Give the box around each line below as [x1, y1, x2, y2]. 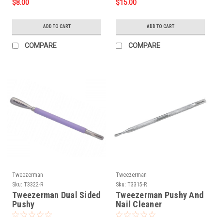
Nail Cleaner [116, 199, 162, 209]
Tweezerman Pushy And [116, 189, 203, 200]
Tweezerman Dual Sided [12, 189, 101, 200]
